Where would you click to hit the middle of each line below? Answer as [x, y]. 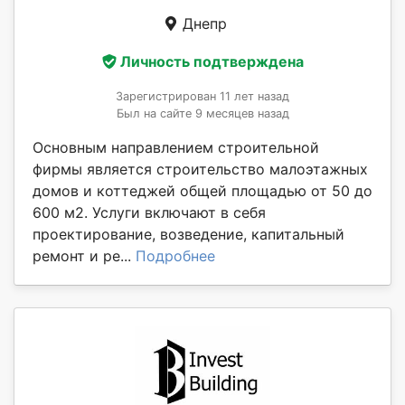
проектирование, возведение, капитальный [188, 234]
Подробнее [175, 255]
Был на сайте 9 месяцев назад [202, 113]
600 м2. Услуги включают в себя [149, 212]
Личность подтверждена [212, 61]
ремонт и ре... [84, 255]
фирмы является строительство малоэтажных [200, 169]
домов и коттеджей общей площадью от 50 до [202, 190]
